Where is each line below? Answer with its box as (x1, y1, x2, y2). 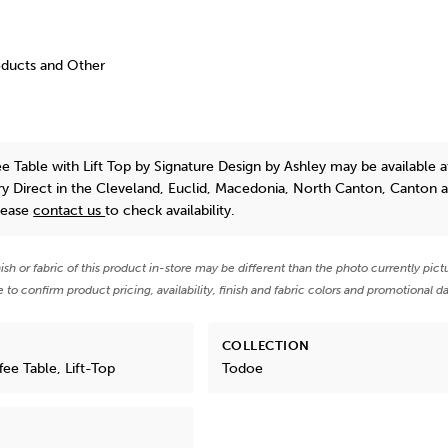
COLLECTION (221, 337, 310, 353)
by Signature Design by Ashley (135, 157, 327, 175)
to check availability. (105, 201, 236, 219)
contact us (33, 201, 106, 219)
